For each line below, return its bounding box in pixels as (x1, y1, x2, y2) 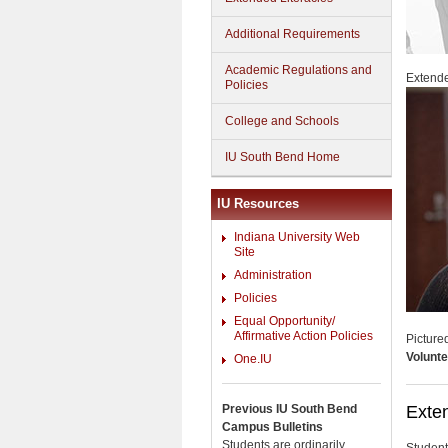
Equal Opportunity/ (234, 314, 335, 328)
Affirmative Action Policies (234, 329, 373, 343)
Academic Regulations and (225, 63, 372, 77)
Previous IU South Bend (222, 401, 357, 416)
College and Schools (225, 114, 339, 128)
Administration (234, 268, 312, 282)
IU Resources (217, 196, 299, 211)
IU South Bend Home (225, 150, 340, 164)
